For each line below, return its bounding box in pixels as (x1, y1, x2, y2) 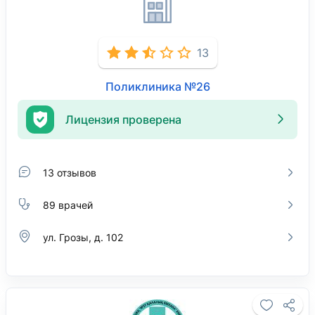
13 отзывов (43, 166, 96, 179)
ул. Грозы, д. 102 (43, 231, 123, 243)
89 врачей (43, 198, 93, 211)
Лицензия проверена (65, 112, 181, 127)
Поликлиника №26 (105, 79, 210, 94)
